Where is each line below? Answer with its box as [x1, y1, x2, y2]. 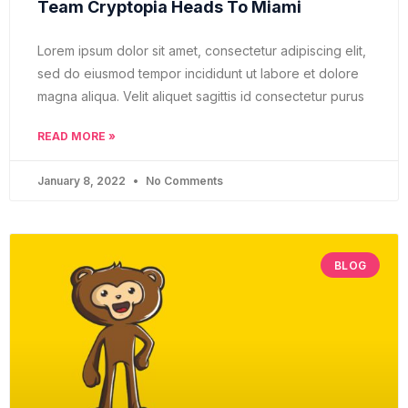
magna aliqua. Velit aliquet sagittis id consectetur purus [37, 88, 364, 105]
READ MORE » [37, 129, 116, 144]
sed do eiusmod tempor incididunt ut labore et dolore [37, 66, 359, 82]
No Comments [143, 174, 223, 189]
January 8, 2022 [37, 174, 128, 189]
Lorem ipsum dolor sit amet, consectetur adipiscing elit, [37, 43, 366, 59]
